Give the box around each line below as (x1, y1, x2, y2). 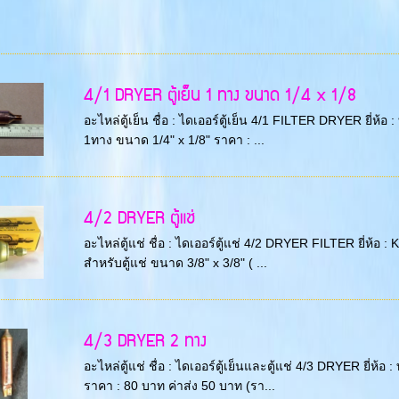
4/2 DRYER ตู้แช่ (83, 204, 195, 234)
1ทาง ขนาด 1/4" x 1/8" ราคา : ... (83, 133, 265, 148)
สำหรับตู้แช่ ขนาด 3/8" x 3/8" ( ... (83, 256, 267, 271)
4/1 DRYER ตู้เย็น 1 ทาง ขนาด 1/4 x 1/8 (83, 81, 356, 111)
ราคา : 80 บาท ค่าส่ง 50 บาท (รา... (83, 379, 275, 394)
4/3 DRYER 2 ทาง (83, 327, 207, 357)
